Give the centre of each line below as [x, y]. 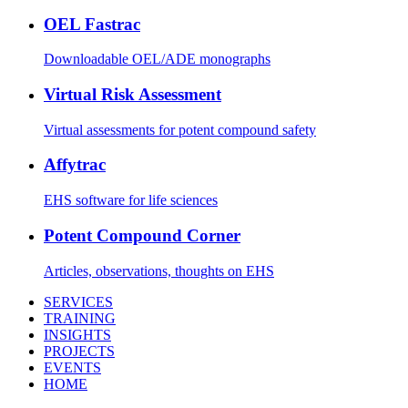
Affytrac [75, 165]
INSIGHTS [77, 334]
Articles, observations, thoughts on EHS [159, 270]
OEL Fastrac [92, 24]
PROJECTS [79, 351]
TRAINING [80, 318]
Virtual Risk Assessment [133, 94]
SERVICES [78, 301]
